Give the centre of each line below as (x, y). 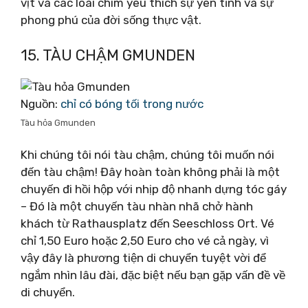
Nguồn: (41, 103)
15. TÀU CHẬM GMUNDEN (108, 55)
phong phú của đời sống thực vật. (111, 20)
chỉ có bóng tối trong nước (132, 103)
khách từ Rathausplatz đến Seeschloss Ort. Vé (147, 223)
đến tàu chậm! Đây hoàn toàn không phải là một (150, 172)
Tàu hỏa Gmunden (58, 122)
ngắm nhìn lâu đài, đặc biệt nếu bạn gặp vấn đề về (153, 275)
